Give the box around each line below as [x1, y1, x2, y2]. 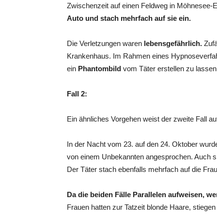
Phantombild [78, 64, 123, 73]
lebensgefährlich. [144, 39, 202, 47]
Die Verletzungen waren [67, 39, 144, 47]
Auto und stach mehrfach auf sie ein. [67, 14, 191, 22]
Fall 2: [67, 90, 87, 98]
